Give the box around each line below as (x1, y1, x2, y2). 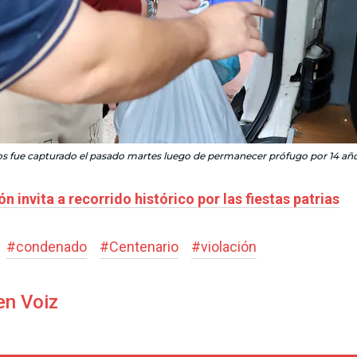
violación (201, 238, 257, 256)
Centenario (109, 238, 178, 256)
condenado (16, 238, 87, 256)
